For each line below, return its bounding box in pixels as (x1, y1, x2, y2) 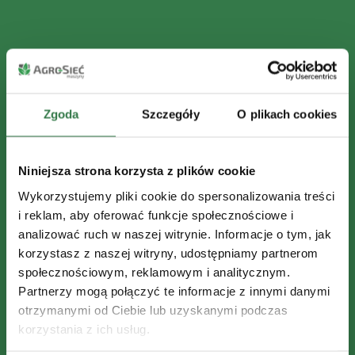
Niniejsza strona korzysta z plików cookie (18, 163, 256, 177)
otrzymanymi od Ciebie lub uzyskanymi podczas (18, 303, 288, 316)
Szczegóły (141, 107, 200, 121)
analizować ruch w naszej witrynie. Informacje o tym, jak (18, 227, 331, 240)
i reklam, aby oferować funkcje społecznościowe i (18, 208, 293, 221)
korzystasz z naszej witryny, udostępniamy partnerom (18, 246, 319, 259)
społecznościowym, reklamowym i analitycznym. (18, 265, 290, 278)
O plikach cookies (237, 107, 338, 121)
